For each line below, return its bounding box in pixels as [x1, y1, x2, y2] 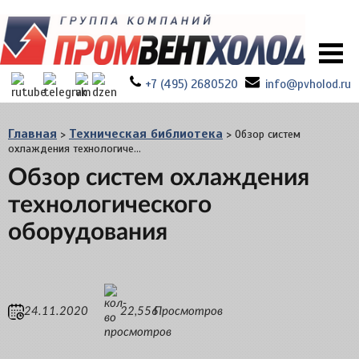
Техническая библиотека [69, 126, 223, 143]
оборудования [8, 220, 167, 245]
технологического [8, 193, 212, 218]
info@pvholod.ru [264, 77, 351, 92]
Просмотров [154, 305, 223, 318]
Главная [8, 126, 57, 143]
